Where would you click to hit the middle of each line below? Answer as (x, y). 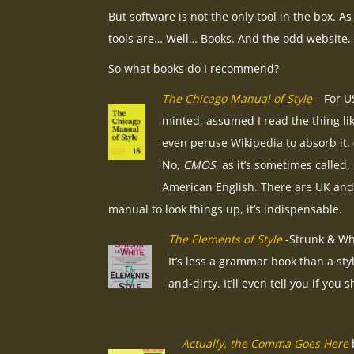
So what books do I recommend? (194, 69)
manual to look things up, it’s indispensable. (225, 209)
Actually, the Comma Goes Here (265, 344)
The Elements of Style (225, 239)
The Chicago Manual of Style (237, 99)
